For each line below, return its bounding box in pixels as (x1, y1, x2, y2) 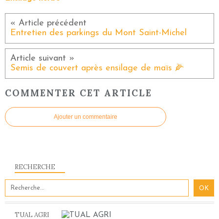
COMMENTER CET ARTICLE (5, 87, 152, 99)
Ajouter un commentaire (54, 113, 117, 120)
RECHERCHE (15, 162, 55, 171)
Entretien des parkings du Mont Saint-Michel (10, 28, 187, 38)
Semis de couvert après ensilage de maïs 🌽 (10, 64, 184, 73)
